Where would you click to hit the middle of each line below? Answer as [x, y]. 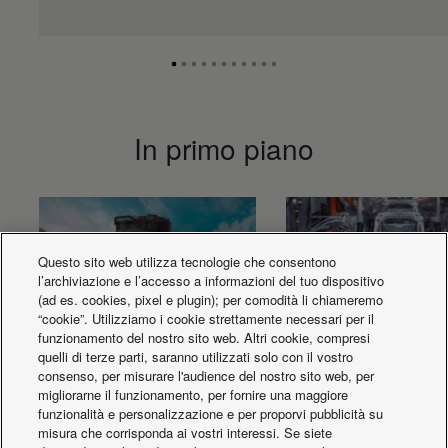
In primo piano [224, 148]
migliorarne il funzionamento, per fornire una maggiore [193, 394]
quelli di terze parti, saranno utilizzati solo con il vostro [196, 356]
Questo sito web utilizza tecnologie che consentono [187, 261]
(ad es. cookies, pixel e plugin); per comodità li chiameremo [211, 299]
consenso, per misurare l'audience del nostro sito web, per [206, 375]
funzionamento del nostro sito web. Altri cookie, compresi [204, 337]
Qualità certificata [371, 428]
